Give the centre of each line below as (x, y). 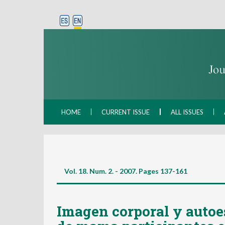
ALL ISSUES (187, 112)
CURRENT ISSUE (126, 112)
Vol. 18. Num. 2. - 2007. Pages (111, 171)
